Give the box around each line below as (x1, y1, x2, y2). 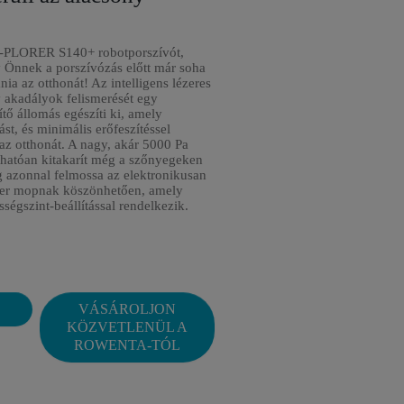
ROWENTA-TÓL (74, 337, 181, 353)
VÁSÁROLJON (78, 301, 177, 317)
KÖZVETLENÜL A (67, 319, 188, 335)
